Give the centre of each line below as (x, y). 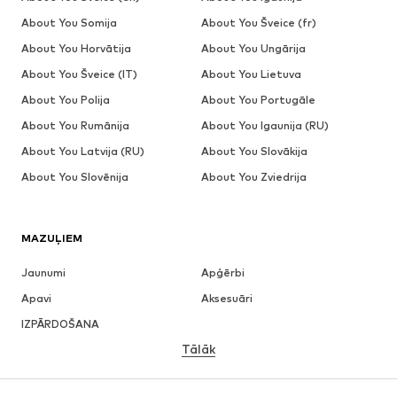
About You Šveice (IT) (79, 74)
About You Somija (69, 23)
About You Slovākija (254, 151)
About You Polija (66, 100)
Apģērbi (222, 272)
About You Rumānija (75, 125)
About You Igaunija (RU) (265, 125)
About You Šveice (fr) (258, 23)
